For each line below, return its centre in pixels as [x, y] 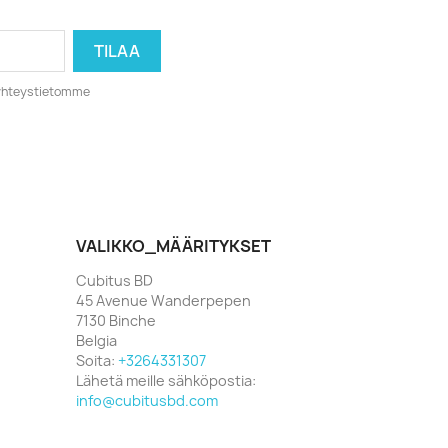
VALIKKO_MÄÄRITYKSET [173, 245]
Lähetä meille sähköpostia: [166, 380]
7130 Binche [116, 320]
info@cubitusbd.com [147, 400]
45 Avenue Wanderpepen [163, 300]
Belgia [96, 340]
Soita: [97, 360]
